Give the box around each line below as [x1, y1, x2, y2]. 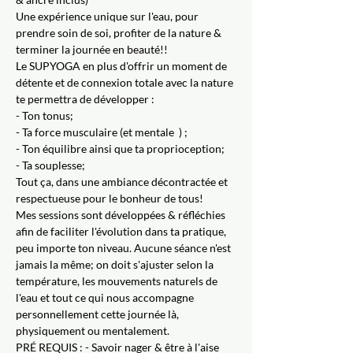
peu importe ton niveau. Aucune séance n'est [16, 240, 233, 255]
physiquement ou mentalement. [16, 323, 169, 337]
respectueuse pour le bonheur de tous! [16, 191, 203, 205]
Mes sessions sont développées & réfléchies [16, 207, 228, 221]
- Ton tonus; [16, 108, 73, 122]
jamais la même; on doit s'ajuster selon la [16, 257, 216, 271]
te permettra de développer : [16, 91, 154, 106]
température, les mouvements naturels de [16, 273, 220, 288]
